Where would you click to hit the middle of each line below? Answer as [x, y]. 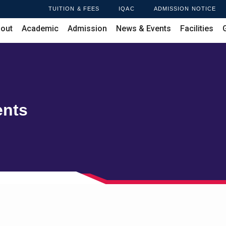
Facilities [197, 28]
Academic [40, 28]
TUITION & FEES [74, 9]
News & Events [144, 28]
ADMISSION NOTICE [185, 9]
